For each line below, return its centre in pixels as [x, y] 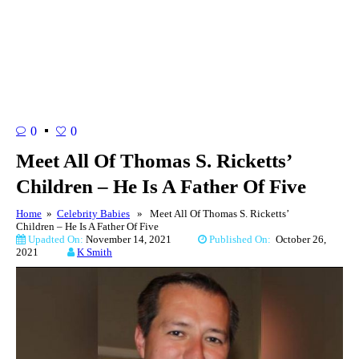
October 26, [301, 239]
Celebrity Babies [93, 213]
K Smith [95, 252]
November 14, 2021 [142, 239]
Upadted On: [56, 239]
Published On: [241, 239]
